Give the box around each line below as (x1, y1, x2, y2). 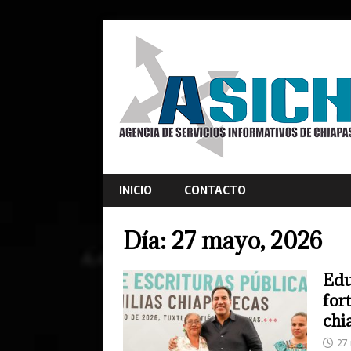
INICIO (119, 182, 152, 199)
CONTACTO (184, 182, 246, 199)
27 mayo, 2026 (172, 226, 322, 255)
